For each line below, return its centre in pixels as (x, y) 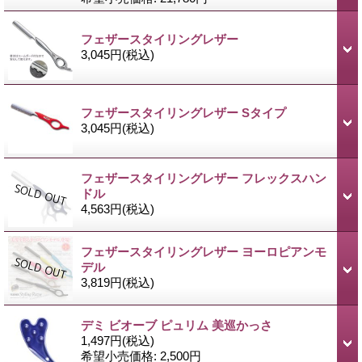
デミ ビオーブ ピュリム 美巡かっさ (177, 325)
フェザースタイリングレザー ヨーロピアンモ (204, 251)
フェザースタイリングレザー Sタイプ (183, 112)
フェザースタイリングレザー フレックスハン (204, 178)
